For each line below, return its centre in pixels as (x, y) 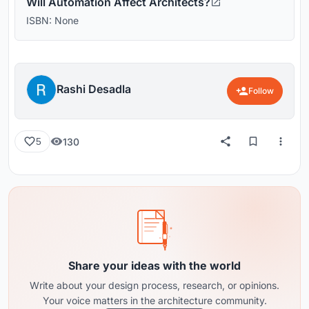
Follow (261, 91)
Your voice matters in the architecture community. (154, 301)
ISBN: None (52, 21)
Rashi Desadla (94, 89)
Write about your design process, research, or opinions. (154, 286)
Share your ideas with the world (154, 266)
